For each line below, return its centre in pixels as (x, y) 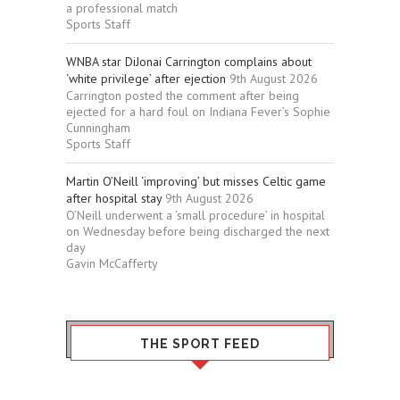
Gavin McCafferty (112, 263)
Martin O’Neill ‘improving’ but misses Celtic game (196, 181)
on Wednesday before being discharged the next (198, 231)
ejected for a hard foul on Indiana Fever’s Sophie (198, 111)
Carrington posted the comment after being (183, 95)
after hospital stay (114, 198)
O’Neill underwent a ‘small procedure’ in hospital (196, 215)
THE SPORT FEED (200, 343)
